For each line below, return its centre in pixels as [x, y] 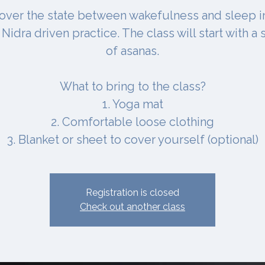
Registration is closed [132, 192]
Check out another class [132, 206]
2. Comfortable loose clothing [132, 122]
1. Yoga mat [132, 104]
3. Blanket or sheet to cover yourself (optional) [132, 139]
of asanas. [132, 51]
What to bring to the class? [132, 86]
